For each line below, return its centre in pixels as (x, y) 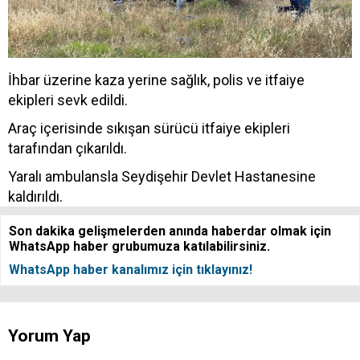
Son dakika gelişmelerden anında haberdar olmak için (170, 231)
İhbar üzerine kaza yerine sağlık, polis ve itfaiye (156, 80)
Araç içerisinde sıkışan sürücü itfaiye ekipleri (149, 129)
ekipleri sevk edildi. (68, 100)
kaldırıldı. (35, 197)
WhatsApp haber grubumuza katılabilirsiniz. (139, 247)
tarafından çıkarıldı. (67, 149)
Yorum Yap (49, 336)
